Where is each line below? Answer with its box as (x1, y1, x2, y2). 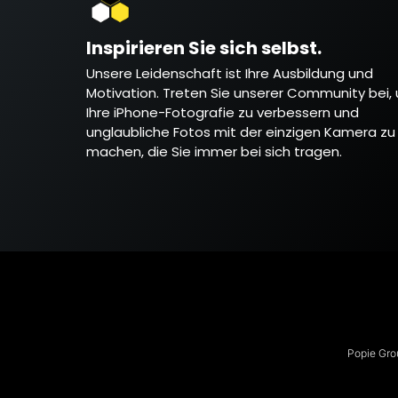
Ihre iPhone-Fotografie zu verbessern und (86, 102, 359, 122)
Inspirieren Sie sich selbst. (86, 35, 322, 60)
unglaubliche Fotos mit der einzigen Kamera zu (86, 122, 395, 141)
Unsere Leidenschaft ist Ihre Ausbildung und (86, 63, 373, 83)
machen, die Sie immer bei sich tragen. (86, 141, 342, 161)
